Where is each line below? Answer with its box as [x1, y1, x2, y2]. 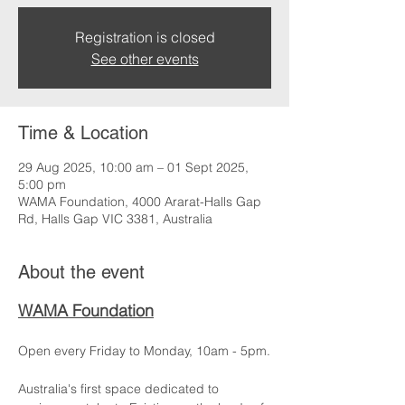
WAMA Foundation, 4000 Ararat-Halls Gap [18, 193, 261, 210]
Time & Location [18, 122, 148, 144]
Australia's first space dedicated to [18, 381, 222, 397]
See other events [90, 50, 199, 68]
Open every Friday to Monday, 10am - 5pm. [18, 343, 270, 359]
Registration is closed [74, 28, 215, 46]
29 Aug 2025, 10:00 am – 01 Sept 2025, [18, 159, 249, 175]
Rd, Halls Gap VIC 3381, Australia [18, 211, 212, 227]
